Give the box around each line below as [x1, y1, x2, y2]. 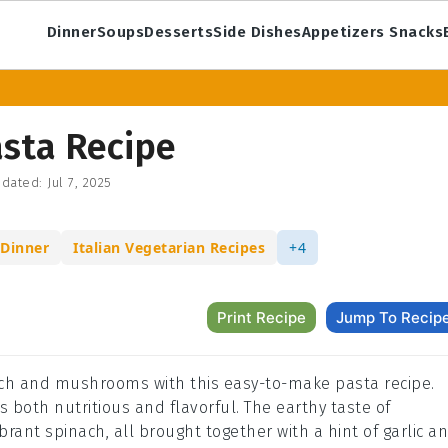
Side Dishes [213, 22, 302, 41]
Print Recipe [217, 308, 306, 327]
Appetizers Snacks [301, 22, 444, 41]
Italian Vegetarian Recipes [73, 238, 265, 257]
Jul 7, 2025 [47, 175, 112, 190]
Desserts [144, 22, 214, 41]
